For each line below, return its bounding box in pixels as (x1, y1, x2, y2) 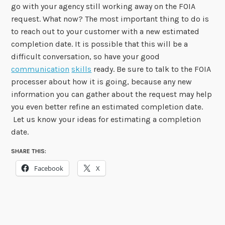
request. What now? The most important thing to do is (11, 14, 209, 24)
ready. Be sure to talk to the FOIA (91, 64, 211, 74)
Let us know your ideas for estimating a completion (11, 114, 201, 124)
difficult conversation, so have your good (11, 51, 160, 61)
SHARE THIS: (11, 148, 47, 155)
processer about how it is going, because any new (11, 76, 192, 86)
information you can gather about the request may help (11, 89, 212, 99)
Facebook (34, 164, 64, 173)
